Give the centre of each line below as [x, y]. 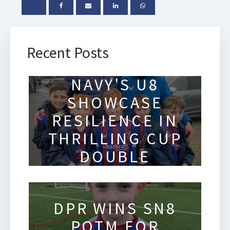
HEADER [115, 174]
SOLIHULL [115, 66]
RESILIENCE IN [115, 120]
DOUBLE [115, 156]
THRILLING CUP [115, 138]
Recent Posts [68, 52]
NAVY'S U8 [115, 84]
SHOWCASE [115, 102]
